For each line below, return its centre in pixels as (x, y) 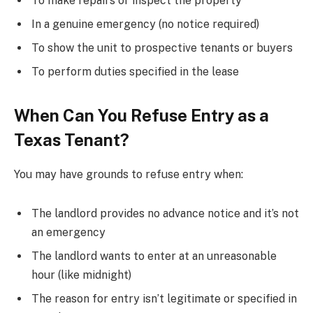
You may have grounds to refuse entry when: (129, 174)
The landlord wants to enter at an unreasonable (154, 256)
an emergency (68, 232)
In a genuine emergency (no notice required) (145, 24)
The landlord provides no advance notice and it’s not (165, 213)
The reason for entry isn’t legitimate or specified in (164, 298)
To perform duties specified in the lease (135, 71)
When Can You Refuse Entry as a (141, 116)
